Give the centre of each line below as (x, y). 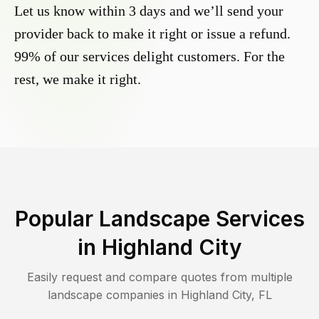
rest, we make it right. (78, 79)
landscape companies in (114, 295)
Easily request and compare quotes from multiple (159, 277)
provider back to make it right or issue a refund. (152, 34)
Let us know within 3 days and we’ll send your (149, 11)
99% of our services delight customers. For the (150, 57)
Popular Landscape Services (159, 219)
